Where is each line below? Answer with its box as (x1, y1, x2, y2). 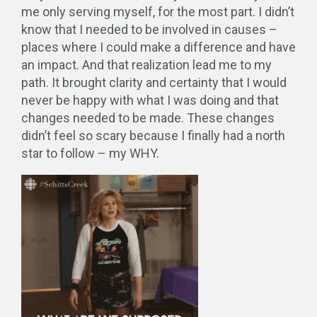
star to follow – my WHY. (21, 145, 159, 161)
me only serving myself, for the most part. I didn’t (21, 4, 294, 19)
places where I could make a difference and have (21, 39, 296, 54)
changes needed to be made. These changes (21, 110, 275, 125)
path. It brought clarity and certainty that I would (21, 74, 287, 90)
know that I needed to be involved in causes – (21, 21, 277, 37)
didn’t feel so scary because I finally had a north (21, 127, 285, 143)
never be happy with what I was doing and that (21, 92, 279, 108)
